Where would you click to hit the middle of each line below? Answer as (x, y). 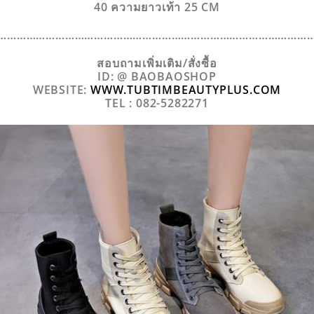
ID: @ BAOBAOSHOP (157, 76)
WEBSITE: (61, 89)
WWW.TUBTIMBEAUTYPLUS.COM (186, 89)
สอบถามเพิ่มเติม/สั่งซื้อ (157, 63)
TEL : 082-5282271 (157, 103)
